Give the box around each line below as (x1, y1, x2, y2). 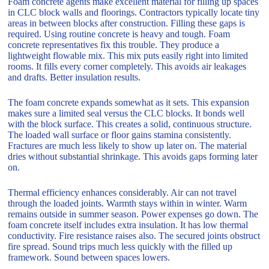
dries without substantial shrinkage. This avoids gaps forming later (8, 151, 258, 162)
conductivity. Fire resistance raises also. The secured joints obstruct (8, 231, 261, 241)
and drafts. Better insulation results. (8, 72, 141, 83)
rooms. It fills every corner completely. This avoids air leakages (8, 61, 247, 72)
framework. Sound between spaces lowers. (8, 252, 171, 263)
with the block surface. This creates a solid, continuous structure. (8, 119, 252, 130)
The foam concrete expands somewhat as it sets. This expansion (8, 97, 250, 108)
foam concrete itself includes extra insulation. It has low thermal (8, 220, 249, 231)
